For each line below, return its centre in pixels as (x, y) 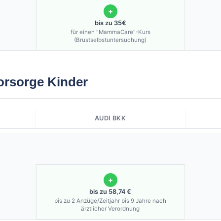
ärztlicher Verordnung (110, 209)
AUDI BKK (110, 118)
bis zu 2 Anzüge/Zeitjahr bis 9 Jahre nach (110, 201)
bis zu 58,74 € (110, 192)
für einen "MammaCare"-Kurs (110, 32)
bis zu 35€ (110, 23)
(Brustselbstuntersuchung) (110, 40)
